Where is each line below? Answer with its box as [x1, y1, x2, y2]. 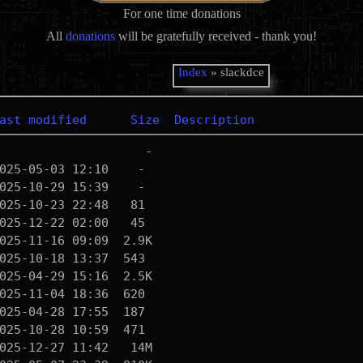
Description [173, 113, 254, 127]
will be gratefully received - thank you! [115, 29, 317, 43]
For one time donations [122, 6, 241, 20]
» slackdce [207, 66, 265, 79]
